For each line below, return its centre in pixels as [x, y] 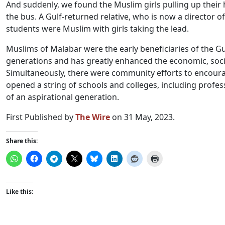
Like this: [20, 192]
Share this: [22, 141]
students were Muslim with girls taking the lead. [97, 29]
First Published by [41, 117]
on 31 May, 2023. [142, 117]
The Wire [93, 117]
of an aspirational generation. [63, 97]
